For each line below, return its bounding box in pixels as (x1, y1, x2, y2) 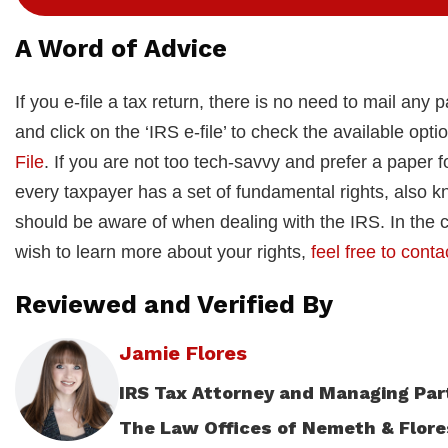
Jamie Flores (118, 341, 247, 366)
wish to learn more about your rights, (15, 242, 311, 263)
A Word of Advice (15, 34, 227, 64)
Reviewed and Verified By (15, 290, 333, 320)
